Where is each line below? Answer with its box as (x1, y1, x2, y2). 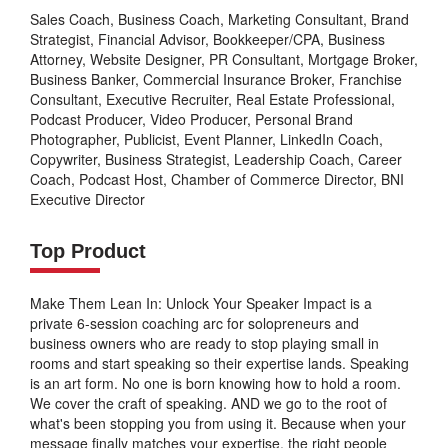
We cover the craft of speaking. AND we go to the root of (30, 393, 387, 414)
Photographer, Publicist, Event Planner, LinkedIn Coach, (30, 129, 383, 150)
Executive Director (30, 189, 145, 210)
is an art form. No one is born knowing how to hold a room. (30, 373, 401, 394)
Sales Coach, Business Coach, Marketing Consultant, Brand (30, 9, 409, 30)
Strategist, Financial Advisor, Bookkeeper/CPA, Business (30, 29, 385, 50)
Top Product (30, 240, 146, 263)
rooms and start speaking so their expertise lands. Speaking (30, 353, 409, 374)
